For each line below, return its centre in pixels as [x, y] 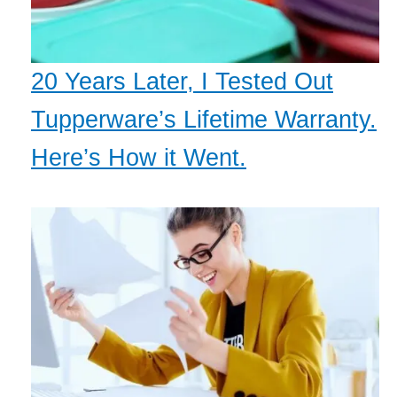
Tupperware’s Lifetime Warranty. [204, 120]
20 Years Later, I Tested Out [182, 82]
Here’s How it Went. [139, 158]
